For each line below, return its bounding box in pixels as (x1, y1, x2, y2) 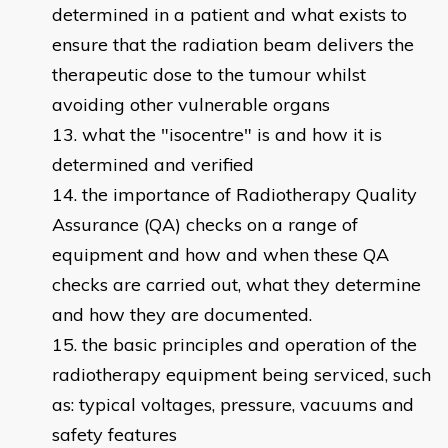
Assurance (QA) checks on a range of (52, 213, 358, 237)
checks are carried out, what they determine (52, 273, 421, 297)
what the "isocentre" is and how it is (82, 123, 382, 147)
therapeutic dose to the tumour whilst (52, 63, 366, 87)
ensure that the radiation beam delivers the (52, 33, 414, 57)
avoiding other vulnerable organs (52, 93, 335, 117)
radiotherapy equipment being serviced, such (52, 363, 431, 387)
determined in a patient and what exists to (52, 3, 407, 27)
